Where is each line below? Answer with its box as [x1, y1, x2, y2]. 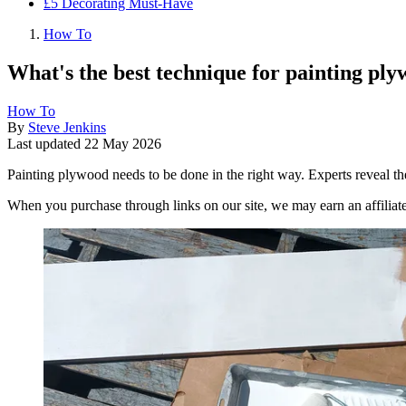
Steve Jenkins [28, 119, 106, 135]
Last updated [7, 135, 84, 151]
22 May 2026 [84, 135, 161, 151]
